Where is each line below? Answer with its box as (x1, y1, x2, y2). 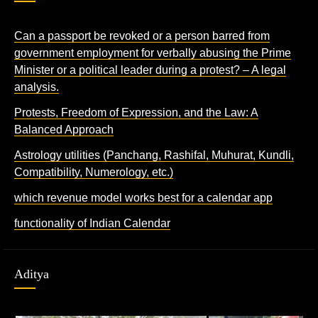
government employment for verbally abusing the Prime (14, 47, 291, 59)
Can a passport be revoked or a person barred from (14, 30, 270, 42)
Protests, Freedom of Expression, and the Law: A (14, 106, 258, 119)
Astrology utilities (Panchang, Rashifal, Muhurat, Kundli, (14, 149, 294, 161)
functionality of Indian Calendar (14, 217, 170, 229)
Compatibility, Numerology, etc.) (14, 166, 173, 178)
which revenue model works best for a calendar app (14, 192, 273, 204)
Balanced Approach (14, 124, 114, 136)
